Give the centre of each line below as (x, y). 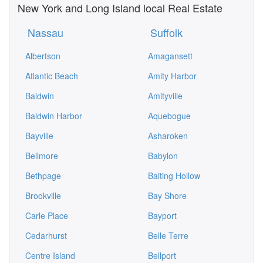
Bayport (162, 215)
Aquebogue (169, 116)
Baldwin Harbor (54, 116)
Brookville (43, 195)
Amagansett (170, 56)
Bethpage (43, 176)
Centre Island (50, 255)
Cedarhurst (46, 235)
